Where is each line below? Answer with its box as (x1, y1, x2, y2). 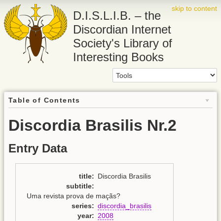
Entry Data (8, 142, 67, 155)
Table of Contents (8, 96, 80, 105)
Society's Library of (73, 37, 172, 50)
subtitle (66, 182, 92, 190)
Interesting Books (73, 50, 164, 64)
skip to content (172, 4, 217, 12)
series (71, 201, 92, 210)
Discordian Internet (73, 23, 171, 36)
